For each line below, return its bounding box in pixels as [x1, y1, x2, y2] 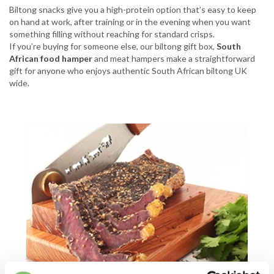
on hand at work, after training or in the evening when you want [9, 17, 251, 27]
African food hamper [9, 53, 92, 64]
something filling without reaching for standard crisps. [9, 29, 215, 39]
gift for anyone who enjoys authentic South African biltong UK [9, 65, 247, 76]
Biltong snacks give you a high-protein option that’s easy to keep [9, 4, 256, 15]
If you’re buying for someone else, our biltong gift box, [9, 41, 217, 51]
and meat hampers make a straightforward [92, 53, 255, 64]
